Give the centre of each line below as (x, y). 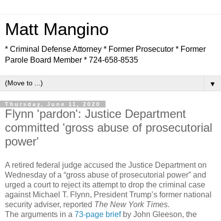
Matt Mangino (57, 29)
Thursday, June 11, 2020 (53, 104)
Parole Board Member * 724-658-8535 (72, 60)
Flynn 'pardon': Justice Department (95, 114)
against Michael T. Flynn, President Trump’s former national (108, 194)
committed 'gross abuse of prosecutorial (109, 128)
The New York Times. (132, 204)
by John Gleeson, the (159, 214)
